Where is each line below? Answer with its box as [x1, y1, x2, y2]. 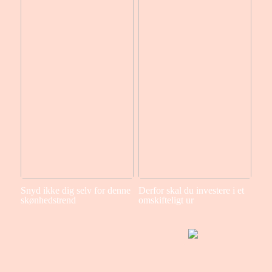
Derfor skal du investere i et [138, 185, 244, 196]
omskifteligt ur [138, 195, 194, 206]
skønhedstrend [20, 195, 76, 206]
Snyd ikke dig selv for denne [20, 185, 131, 196]
